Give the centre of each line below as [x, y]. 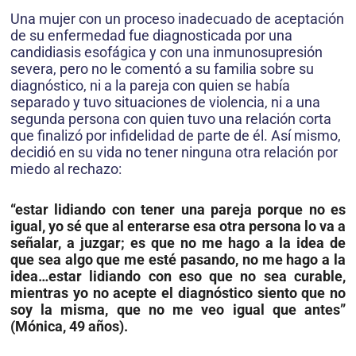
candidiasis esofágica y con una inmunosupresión [166, 52]
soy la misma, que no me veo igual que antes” [178, 310]
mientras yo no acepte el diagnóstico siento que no [178, 293]
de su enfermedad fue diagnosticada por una [151, 36]
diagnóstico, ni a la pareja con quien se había [150, 86]
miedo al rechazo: [66, 169]
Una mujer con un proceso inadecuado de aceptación [177, 19]
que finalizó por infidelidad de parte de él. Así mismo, [176, 136]
